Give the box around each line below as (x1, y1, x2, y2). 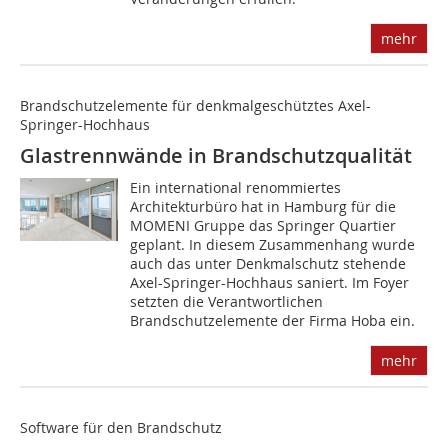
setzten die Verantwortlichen (130, 292, 324, 312)
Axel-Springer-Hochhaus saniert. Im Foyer (130, 273, 410, 293)
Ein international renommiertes (130, 178, 342, 198)
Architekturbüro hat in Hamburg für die (130, 197, 397, 217)
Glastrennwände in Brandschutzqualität (20, 142, 412, 170)
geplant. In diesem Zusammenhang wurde (130, 235, 416, 255)
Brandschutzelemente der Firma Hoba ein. (130, 311, 416, 331)
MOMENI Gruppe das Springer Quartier (130, 216, 397, 236)
